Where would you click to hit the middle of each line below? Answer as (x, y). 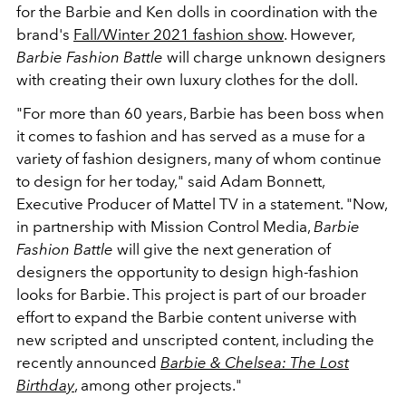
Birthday (45, 385)
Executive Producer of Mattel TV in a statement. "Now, (202, 203)
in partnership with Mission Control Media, (165, 226)
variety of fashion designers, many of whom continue (199, 158)
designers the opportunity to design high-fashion (188, 271)
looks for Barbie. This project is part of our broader (191, 294)
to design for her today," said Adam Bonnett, (170, 181)
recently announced (88, 362)
